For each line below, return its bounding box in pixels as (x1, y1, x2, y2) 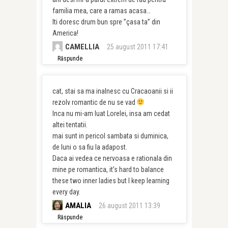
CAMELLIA (65, 42, 99, 51)
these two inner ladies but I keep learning (52, 177, 169, 185)
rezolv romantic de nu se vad (52, 98, 137, 106)
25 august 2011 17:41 (106, 43, 168, 51)
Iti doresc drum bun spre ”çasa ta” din (52, 18, 160, 26)
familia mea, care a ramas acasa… (52, 7, 151, 15)
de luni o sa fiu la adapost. (52, 143, 127, 151)
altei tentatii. (52, 121, 88, 129)
